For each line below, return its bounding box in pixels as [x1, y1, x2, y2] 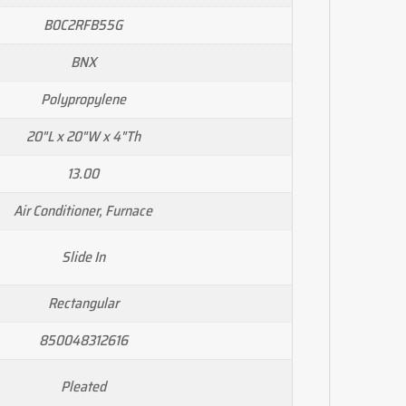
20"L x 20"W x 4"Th [25, 124, 140, 148]
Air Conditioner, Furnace [14, 198, 152, 222]
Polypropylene [40, 87, 126, 111]
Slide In [61, 245, 105, 268]
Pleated [60, 374, 106, 398]
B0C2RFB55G [43, 13, 122, 36]
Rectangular [47, 291, 119, 314]
